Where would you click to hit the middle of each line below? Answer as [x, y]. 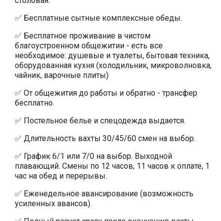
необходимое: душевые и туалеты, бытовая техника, [112, 55]
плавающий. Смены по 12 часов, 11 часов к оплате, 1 [112, 166]
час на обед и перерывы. [61, 176]
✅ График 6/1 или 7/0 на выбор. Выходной [93, 156]
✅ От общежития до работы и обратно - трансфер [106, 93]
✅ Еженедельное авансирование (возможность [104, 193]
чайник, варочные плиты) [62, 75]
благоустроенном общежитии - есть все [89, 45]
